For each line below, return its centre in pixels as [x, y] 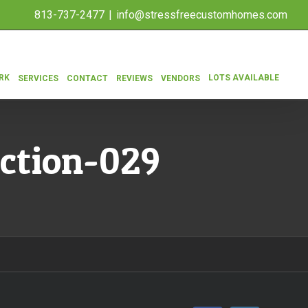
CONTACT [87, 78]
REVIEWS [134, 78]
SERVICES [38, 78]
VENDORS [180, 78]
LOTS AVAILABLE [244, 78]
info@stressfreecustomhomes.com [202, 14]
